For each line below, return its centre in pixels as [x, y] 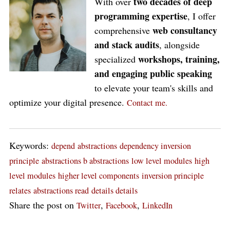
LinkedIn [157, 205]
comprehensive [124, 30]
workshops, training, [179, 59]
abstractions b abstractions [85, 161]
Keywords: [30, 145]
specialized [117, 59]
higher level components [99, 176]
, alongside [180, 45]
